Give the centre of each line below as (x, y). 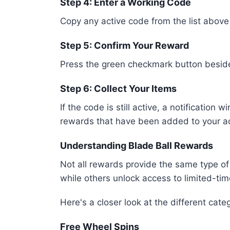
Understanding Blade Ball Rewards (137, 146)
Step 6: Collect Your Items (118, 89)
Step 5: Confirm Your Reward (124, 46)
